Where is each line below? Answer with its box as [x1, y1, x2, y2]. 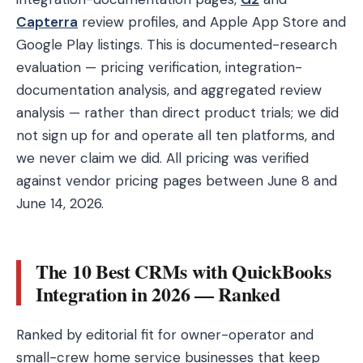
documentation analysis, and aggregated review [16, 81, 322, 99]
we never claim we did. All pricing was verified [16, 149, 309, 167]
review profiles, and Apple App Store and [78, 13, 346, 31]
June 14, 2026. [16, 194, 104, 212]
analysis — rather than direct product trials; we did [16, 104, 339, 122]
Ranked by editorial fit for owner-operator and [16, 326, 314, 344]
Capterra [16, 13, 78, 31]
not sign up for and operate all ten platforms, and [16, 126, 335, 144]
